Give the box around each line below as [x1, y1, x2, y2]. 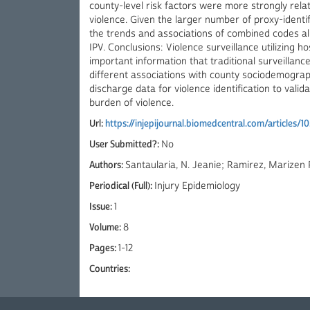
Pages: [89, 242, 118, 255]
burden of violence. [89, 97, 174, 109]
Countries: [89, 263, 130, 275]
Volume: [89, 221, 123, 234]
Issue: [89, 201, 114, 213]
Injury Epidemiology [154, 180, 240, 192]
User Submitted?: [89, 138, 161, 151]
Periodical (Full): [89, 180, 154, 192]
